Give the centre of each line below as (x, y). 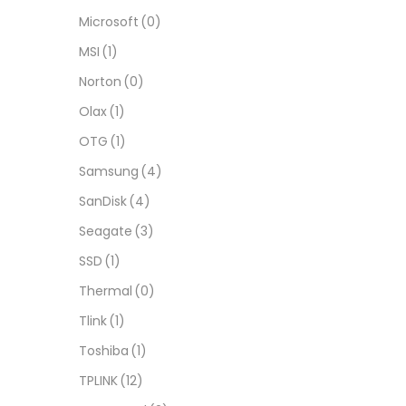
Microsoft (109, 21)
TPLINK (98, 380)
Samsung (109, 171)
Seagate (106, 231)
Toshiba (104, 350)
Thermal (106, 290)
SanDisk (103, 201)
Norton (100, 81)
